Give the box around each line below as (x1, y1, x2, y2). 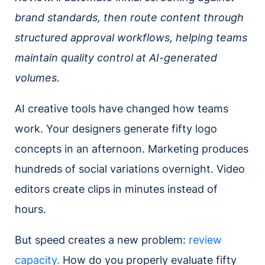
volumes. (15, 72, 60, 85)
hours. (15, 203, 46, 216)
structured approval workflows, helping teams (15, 31, 247, 44)
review (189, 234, 222, 247)
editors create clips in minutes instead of (15, 183, 218, 196)
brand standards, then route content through (15, 11, 244, 24)
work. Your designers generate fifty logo (15, 122, 217, 135)
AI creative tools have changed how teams (15, 102, 228, 115)
